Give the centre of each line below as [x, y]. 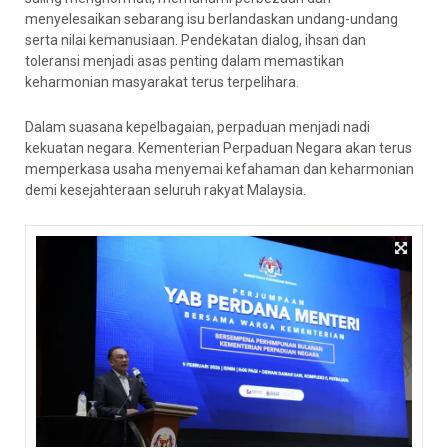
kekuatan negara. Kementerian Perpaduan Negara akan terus [218, 148]
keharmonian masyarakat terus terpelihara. [162, 82]
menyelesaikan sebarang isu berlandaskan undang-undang [211, 19]
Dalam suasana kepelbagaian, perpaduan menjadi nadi [197, 127]
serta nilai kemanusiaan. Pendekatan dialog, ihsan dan [195, 40]
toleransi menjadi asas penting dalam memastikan [184, 61]
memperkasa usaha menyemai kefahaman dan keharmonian [219, 169]
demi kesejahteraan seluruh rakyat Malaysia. [165, 190]
